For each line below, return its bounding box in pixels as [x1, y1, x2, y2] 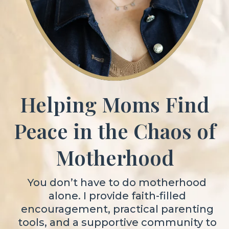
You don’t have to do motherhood [28, 176, 207, 189]
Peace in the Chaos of [13, 117, 216, 144]
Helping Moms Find [20, 90, 209, 118]
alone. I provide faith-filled [48, 190, 186, 202]
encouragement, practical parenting [20, 203, 214, 215]
